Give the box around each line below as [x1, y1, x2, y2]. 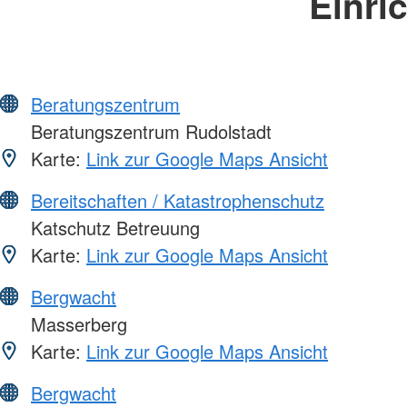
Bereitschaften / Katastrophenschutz [31, 186, 324, 213]
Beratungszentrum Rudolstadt [25, 117, 272, 144]
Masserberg [25, 310, 127, 337]
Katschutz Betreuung [25, 213, 200, 241]
